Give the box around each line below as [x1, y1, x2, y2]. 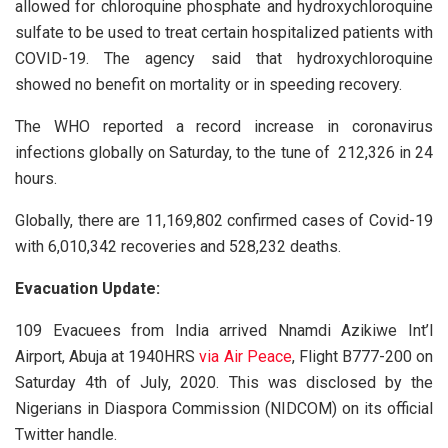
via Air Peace [199, 346, 292, 366]
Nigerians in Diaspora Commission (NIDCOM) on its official [15, 398, 433, 418]
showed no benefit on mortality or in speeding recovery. [15, 74, 402, 94]
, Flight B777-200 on [291, 346, 434, 366]
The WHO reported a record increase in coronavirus [15, 116, 433, 136]
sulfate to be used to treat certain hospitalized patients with [15, 22, 433, 42]
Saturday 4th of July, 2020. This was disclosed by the [15, 372, 433, 392]
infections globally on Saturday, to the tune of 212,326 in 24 [15, 142, 433, 162]
